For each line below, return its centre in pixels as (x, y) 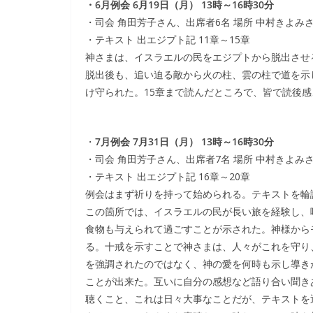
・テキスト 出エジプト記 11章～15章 (168, 39)
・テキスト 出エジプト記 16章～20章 (168, 176)
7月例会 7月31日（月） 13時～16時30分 (184, 141)
